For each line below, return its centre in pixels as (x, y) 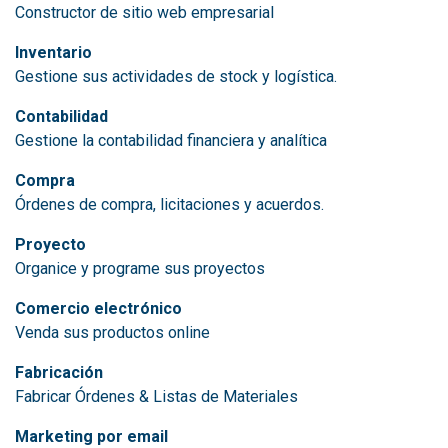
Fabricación (59, 372)
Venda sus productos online (112, 332)
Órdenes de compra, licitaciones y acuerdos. (169, 204)
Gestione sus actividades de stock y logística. (176, 76)
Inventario (53, 52)
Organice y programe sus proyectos (140, 268)
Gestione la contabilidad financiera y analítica (171, 140)
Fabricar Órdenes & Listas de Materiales (156, 396)
